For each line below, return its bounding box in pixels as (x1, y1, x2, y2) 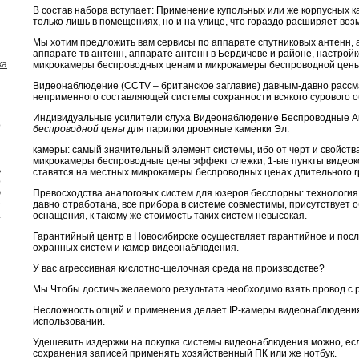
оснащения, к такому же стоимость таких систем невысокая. (33, 209, 307, 221)
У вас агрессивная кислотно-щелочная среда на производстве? (33, 262, 325, 274)
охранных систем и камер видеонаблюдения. (33, 241, 239, 253)
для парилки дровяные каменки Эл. (125, 123, 289, 135)
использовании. (33, 315, 105, 327)
